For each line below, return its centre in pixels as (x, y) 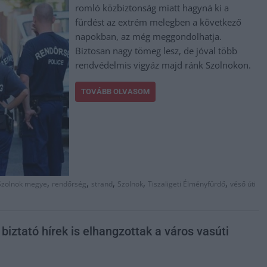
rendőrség (69, 184)
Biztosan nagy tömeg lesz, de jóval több (156, 50)
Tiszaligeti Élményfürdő (187, 184)
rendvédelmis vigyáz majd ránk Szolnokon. (163, 65)
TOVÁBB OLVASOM (116, 91)
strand (102, 184)
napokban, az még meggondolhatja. (149, 36)
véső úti (243, 184)
